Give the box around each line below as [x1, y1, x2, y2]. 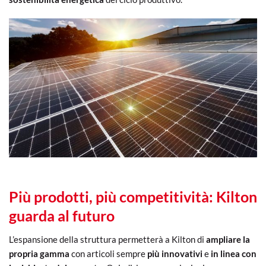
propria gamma [9, 248, 69, 259]
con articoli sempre [69, 248, 147, 259]
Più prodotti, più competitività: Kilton [9, 187, 257, 205]
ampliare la [206, 234, 250, 245]
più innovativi [147, 248, 202, 259]
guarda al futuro [9, 206, 115, 224]
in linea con [211, 248, 256, 259]
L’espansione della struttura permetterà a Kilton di [9, 234, 206, 245]
